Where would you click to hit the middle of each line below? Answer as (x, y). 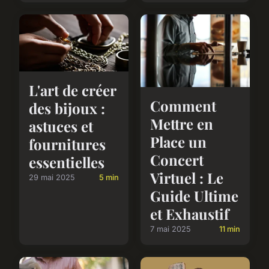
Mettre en (182, 124)
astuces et (61, 126)
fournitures (67, 144)
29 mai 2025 (52, 177)
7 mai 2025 (171, 229)
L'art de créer (72, 90)
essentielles (67, 162)
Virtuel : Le (187, 178)
